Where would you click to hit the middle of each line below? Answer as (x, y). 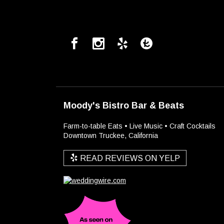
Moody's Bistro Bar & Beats (124, 105)
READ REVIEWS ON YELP (129, 158)
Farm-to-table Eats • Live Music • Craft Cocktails (139, 126)
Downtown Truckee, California (111, 135)
